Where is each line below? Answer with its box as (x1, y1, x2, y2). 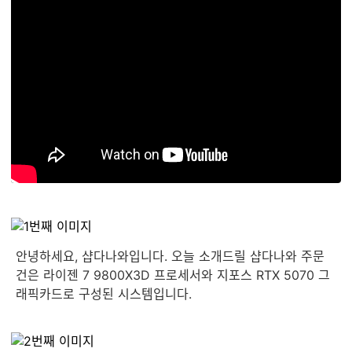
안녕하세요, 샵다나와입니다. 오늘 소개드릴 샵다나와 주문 (16, 248, 324, 264)
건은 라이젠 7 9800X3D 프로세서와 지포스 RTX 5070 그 (16, 267, 330, 283)
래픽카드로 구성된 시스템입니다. (16, 286, 192, 302)
